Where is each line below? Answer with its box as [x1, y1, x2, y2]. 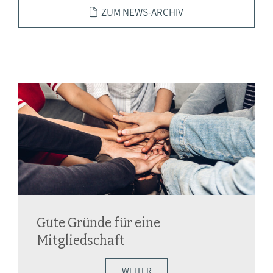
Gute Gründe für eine [37, 213, 160, 232]
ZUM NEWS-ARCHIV [101, 5, 183, 19]
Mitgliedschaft [37, 231, 125, 249]
